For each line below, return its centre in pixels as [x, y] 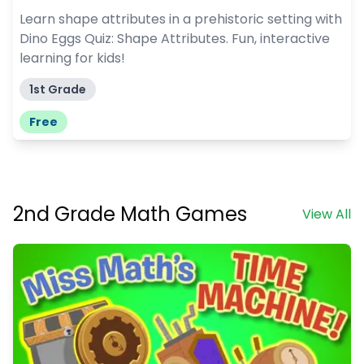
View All [327, 214]
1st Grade [58, 90]
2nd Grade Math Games [130, 214]
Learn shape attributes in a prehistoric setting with [181, 19]
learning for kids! [72, 58]
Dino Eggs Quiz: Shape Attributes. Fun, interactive [175, 39]
